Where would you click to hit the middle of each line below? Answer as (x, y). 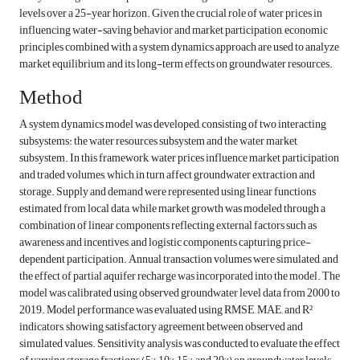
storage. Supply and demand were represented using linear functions (168, 192)
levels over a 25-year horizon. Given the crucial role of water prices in (171, 14)
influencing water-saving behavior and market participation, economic (174, 31)
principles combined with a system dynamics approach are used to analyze (179, 47)
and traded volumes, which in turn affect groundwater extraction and (167, 175)
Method (51, 98)
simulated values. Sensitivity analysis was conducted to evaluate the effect (180, 344)
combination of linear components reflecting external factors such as (168, 226)
